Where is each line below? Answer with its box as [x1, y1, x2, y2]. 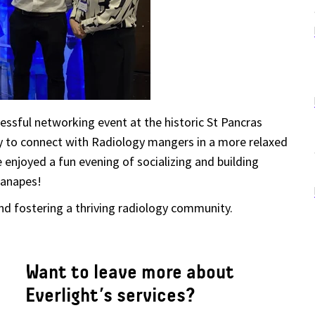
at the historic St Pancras [127, 114, 262, 130]
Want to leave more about [25, 260, 234, 283]
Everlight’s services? [25, 283, 195, 307]
